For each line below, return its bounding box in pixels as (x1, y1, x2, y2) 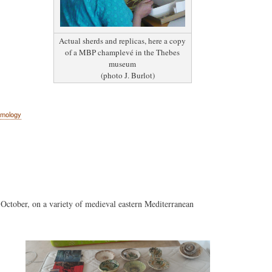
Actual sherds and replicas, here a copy (59, 35, 186, 46)
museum (109, 58, 137, 69)
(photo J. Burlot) (90, 69, 155, 81)
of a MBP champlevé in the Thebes (65, 46, 180, 58)
